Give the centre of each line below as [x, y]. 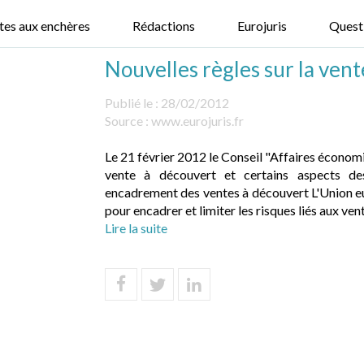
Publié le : [133, 103]
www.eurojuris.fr [197, 121]
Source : [128, 121]
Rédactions [164, 26]
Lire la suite [136, 228]
